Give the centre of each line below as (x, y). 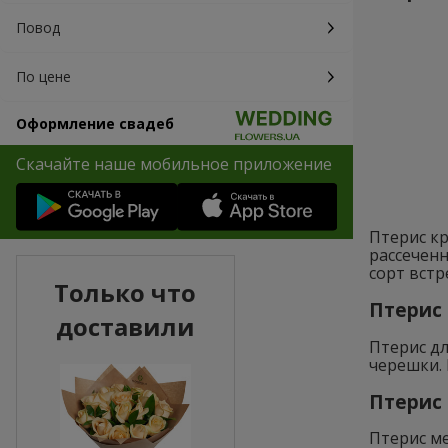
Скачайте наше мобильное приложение (174, 164)
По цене (43, 76)
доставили (125, 327)
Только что (125, 293)
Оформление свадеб (95, 123)
